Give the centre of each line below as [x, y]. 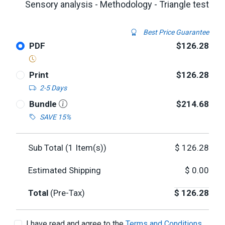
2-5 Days [53, 88]
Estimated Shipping [65, 170]
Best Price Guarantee [175, 32]
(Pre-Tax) [68, 193]
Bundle [44, 104]
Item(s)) [90, 148]
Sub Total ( [48, 148]
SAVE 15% [55, 117]
